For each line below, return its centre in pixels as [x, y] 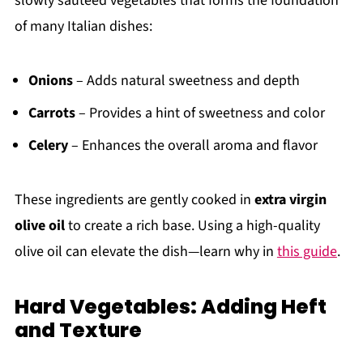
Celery [48, 146]
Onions [50, 81]
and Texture [78, 331]
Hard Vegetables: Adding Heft [170, 307]
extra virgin [290, 200]
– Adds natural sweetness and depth [186, 81]
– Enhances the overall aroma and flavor [192, 146]
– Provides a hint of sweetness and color [200, 113]
